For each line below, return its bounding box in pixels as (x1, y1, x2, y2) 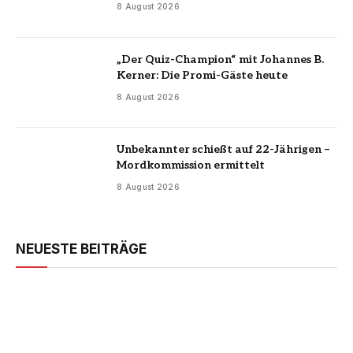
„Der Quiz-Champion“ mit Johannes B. (117, 52, 324, 66)
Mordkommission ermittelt (117, 158, 265, 173)
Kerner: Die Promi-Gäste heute (117, 68, 288, 82)
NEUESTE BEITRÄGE (16, 240, 147, 257)
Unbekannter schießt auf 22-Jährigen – (117, 143, 330, 157)
